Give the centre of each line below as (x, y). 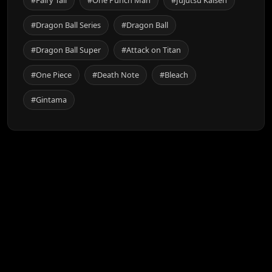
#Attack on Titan (151, 49)
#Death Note (116, 74)
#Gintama (49, 99)
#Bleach (174, 74)
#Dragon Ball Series (66, 25)
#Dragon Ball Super (66, 49)
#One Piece (51, 74)
